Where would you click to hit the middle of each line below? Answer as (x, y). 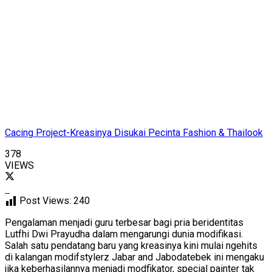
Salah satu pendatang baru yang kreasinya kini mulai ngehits (131, 245)
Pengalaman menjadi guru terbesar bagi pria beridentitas (124, 222)
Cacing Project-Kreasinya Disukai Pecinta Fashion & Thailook (134, 132)
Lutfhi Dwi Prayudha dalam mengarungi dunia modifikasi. (124, 234)
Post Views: (45, 200)
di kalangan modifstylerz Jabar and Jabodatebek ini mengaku (134, 257)
